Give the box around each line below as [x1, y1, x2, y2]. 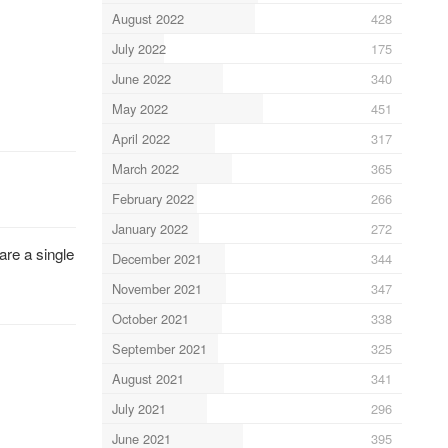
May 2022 [111, 98, 168, 118]
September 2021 [111, 338, 207, 358]
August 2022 [111, 8, 184, 28]
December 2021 [111, 248, 202, 268]
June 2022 [111, 68, 171, 88]
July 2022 [111, 38, 166, 58]
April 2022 [111, 128, 170, 148]
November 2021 [111, 278, 202, 298]
